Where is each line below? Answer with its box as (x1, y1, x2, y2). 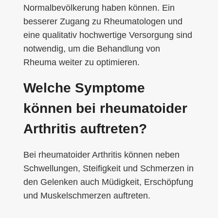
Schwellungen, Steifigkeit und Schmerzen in (23, 163, 194, 173)
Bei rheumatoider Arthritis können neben (23, 149, 180, 160)
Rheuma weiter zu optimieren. (23, 57, 140, 67)
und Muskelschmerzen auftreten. (23, 190, 150, 200)
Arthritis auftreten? (23, 121, 147, 136)
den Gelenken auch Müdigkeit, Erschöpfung (23, 177, 193, 187)
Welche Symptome (23, 80, 145, 95)
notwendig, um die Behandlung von (23, 43, 160, 54)
